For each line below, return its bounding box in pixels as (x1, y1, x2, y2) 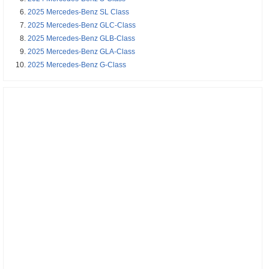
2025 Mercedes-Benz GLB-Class (28, 34, 136, 43)
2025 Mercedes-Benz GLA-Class (28, 47, 136, 56)
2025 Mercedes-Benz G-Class (28, 60, 127, 69)
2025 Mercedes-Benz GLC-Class (28, 20, 136, 29)
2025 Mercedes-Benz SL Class (28, 7, 130, 16)
